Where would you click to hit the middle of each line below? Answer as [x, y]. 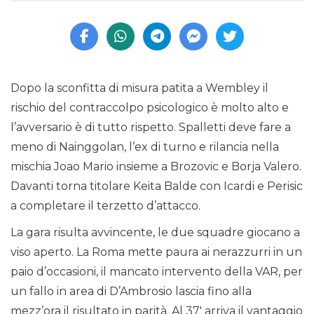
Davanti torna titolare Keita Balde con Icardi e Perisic [157, 186]
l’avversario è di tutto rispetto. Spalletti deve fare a [151, 128]
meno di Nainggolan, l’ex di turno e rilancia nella [145, 147]
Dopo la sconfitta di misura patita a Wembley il [139, 88]
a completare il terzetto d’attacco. [105, 206]
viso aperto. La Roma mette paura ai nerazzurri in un [156, 252]
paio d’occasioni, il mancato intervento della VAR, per [157, 272]
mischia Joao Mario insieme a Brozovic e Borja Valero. [156, 167]
